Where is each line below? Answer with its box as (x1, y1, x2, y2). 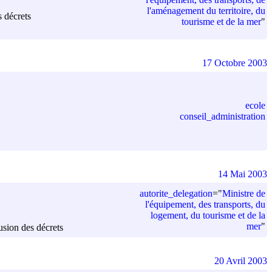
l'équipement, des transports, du (145, 199, 265, 209)
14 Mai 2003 (218, 168, 267, 179)
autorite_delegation (140, 188, 212, 199)
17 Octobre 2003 (202, 57, 267, 68)
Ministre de (222, 188, 265, 199)
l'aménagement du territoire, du (147, 5, 265, 16)
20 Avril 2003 (214, 255, 267, 266)
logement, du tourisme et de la (151, 209, 265, 220)
